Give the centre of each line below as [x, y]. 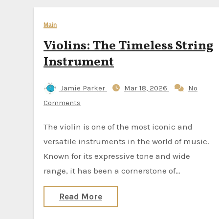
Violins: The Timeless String [129, 46]
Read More [81, 197]
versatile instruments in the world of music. [126, 141]
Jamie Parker [83, 88]
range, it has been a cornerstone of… [112, 171]
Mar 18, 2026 [147, 88]
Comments [62, 103]
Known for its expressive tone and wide [117, 156]
